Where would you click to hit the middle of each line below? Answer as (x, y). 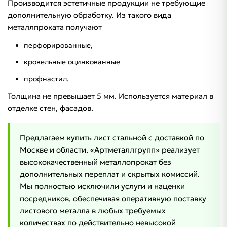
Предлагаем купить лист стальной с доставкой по (112, 138)
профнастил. (46, 79)
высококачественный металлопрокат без (96, 162)
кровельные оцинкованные (72, 62)
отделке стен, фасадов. (50, 108)
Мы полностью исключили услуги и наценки (102, 186)
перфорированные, (58, 45)
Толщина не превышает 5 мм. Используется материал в (110, 96)
